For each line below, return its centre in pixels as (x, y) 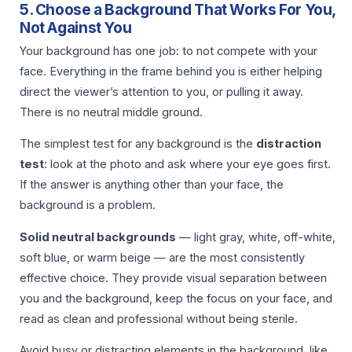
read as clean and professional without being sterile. (159, 319)
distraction (289, 144)
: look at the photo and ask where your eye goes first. (187, 165)
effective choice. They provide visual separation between (173, 278)
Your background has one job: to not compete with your (169, 51)
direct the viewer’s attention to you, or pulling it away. (161, 92)
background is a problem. (88, 205)
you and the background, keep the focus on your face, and (176, 298)
